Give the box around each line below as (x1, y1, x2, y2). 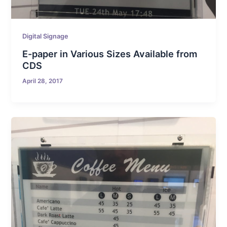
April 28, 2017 (22, 77, 63, 85)
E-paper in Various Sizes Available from (22, 48, 198, 59)
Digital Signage (22, 32, 69, 40)
